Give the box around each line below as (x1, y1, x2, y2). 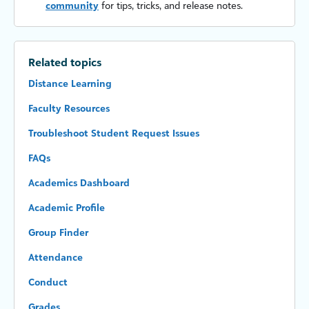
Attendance (28, 251, 83, 263)
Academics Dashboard (28, 177, 130, 189)
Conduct (28, 276, 68, 288)
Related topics (28, 55, 101, 70)
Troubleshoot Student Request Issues (28, 127, 199, 139)
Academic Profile (28, 201, 105, 214)
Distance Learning (28, 77, 112, 90)
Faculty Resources (28, 102, 110, 114)
